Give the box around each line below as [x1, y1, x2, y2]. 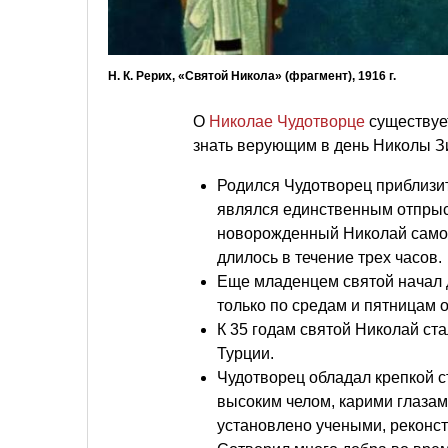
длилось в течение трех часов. [217, 249, 442, 267]
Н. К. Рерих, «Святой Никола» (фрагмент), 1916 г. [108, 69, 396, 84]
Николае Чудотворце [209, 113, 365, 131]
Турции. [217, 345, 274, 363]
